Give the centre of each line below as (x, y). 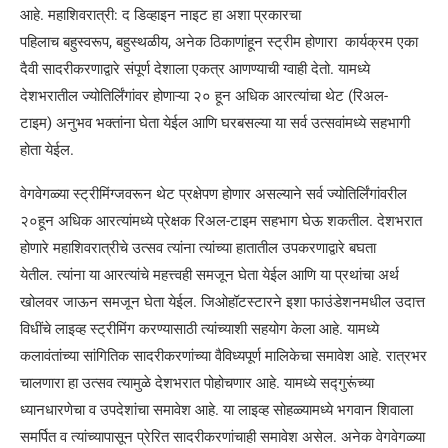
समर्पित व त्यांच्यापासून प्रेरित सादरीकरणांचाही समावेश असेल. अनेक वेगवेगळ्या (222, 437)
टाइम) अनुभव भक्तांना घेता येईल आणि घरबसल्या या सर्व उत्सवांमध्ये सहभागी (215, 123)
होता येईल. (47, 150)
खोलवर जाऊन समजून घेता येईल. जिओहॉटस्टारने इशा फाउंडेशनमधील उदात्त (222, 302)
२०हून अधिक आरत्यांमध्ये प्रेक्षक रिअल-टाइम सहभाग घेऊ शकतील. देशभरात (221, 221)
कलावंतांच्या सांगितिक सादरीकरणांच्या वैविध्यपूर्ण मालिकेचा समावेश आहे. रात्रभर (223, 356)
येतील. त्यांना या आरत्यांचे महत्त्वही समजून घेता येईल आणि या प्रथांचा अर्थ (209, 275)
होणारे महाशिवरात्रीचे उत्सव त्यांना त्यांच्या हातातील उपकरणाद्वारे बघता (198, 248)
